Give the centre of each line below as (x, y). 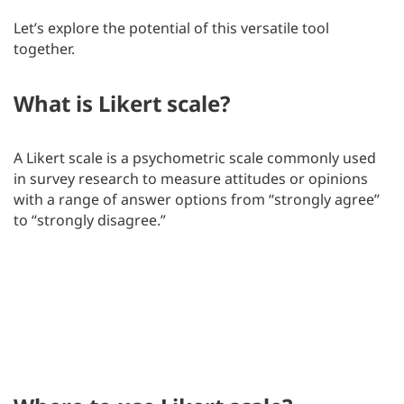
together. (44, 48)
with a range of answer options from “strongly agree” (197, 199)
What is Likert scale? (122, 103)
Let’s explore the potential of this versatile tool (171, 28)
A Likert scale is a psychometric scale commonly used (195, 157)
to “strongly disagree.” (90, 220)
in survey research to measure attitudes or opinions (191, 178)
